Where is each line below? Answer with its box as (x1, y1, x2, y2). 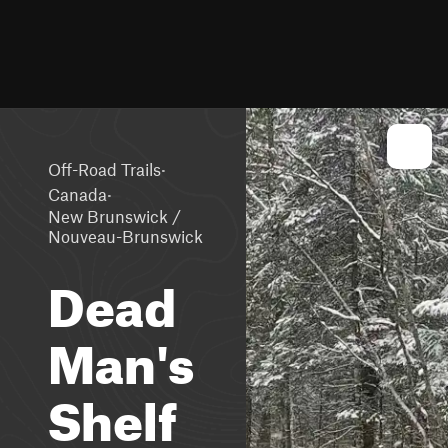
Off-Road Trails (48, 158, 161, 179)
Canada (48, 183, 107, 204)
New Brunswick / (48, 206, 181, 226)
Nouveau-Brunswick (48, 226, 203, 246)
